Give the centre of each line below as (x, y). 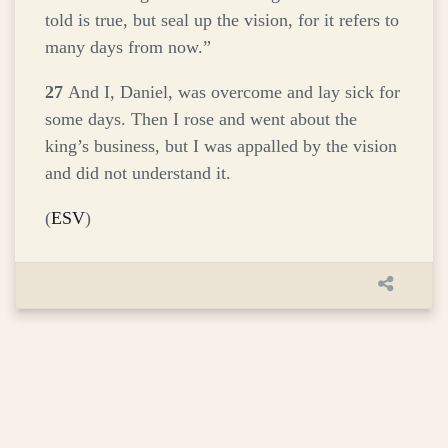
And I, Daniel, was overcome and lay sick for (234, 92)
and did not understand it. (138, 173)
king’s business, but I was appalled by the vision (221, 146)
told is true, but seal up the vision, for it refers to (222, 20)
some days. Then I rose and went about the (201, 119)
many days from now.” (128, 47)
